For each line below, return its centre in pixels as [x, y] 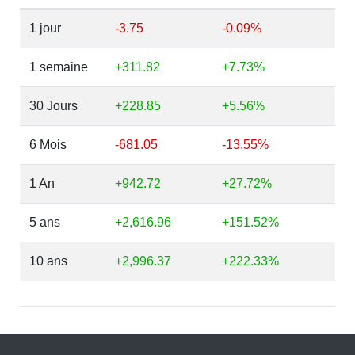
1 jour [45, 28]
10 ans [48, 261]
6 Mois [48, 145]
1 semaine [59, 67]
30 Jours [53, 106]
